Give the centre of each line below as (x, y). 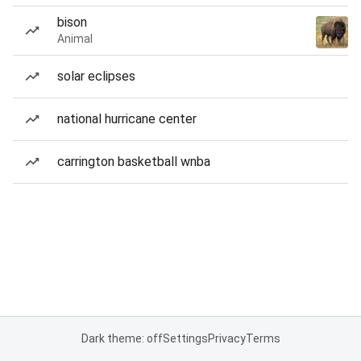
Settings (185, 338)
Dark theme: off (122, 338)
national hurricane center (127, 119)
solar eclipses (96, 76)
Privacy (226, 338)
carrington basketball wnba (134, 162)
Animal (75, 39)
